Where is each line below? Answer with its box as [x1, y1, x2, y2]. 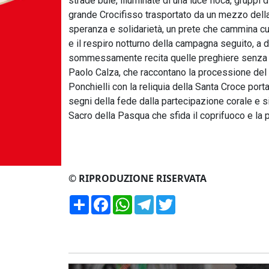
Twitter [175, 193, 208, 207]
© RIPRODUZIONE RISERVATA [68, 172, 207, 185]
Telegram [154, 193, 196, 207]
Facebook [110, 193, 154, 207]
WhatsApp [132, 193, 179, 207]
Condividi [89, 193, 131, 207]
